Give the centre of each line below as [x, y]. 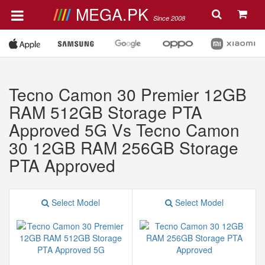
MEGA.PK [114, 14]
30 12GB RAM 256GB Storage [124, 147]
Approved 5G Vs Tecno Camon [124, 130]
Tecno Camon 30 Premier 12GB [128, 94]
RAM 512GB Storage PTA [106, 112]
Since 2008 [169, 18]
